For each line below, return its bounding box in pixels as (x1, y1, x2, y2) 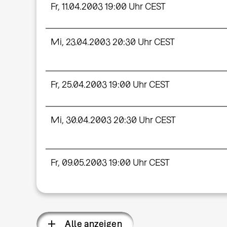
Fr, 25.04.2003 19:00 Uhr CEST (50, 79, 170, 90)
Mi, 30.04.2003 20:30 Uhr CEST (50, 114, 176, 125)
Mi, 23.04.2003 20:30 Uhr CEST (50, 36, 175, 48)
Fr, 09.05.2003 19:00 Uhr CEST (50, 157, 170, 168)
